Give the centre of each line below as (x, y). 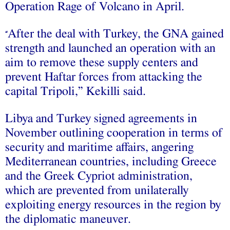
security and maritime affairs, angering (99, 147)
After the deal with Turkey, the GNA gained (116, 34)
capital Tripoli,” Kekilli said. (75, 91)
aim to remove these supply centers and (102, 62)
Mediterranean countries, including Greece (111, 161)
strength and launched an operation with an (110, 48)
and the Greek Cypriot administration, (99, 176)
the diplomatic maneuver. (68, 219)
